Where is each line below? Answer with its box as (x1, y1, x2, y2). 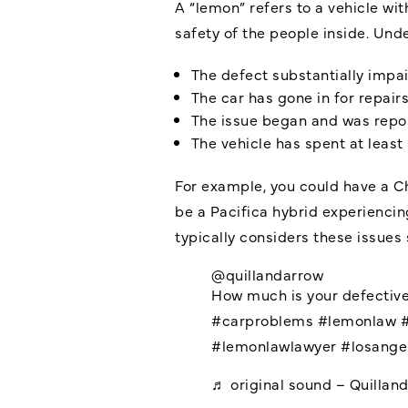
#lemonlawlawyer (211, 334, 337, 355)
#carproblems (211, 309, 313, 330)
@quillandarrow (211, 263, 323, 284)
